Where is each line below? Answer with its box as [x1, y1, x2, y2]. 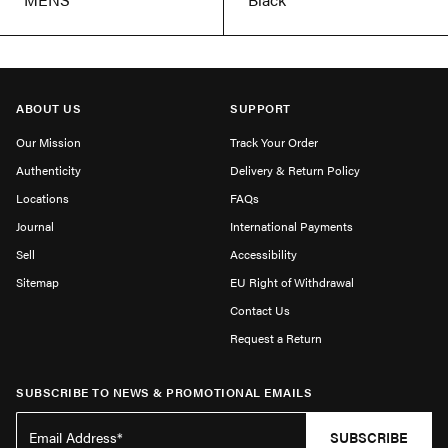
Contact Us [230, 301, 290, 320]
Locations [16, 189, 69, 208]
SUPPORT [230, 99, 291, 118]
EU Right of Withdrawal [230, 273, 354, 292]
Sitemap [16, 273, 59, 292]
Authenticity [16, 161, 81, 180]
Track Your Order [230, 133, 318, 152]
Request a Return [230, 329, 322, 348]
